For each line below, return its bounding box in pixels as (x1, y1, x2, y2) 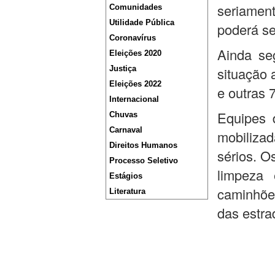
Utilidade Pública (109, 18, 174, 27)
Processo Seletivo (109, 156, 178, 165)
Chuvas (109, 110, 137, 119)
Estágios (109, 171, 142, 180)
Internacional (109, 95, 159, 104)
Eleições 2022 (109, 79, 161, 88)
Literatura (109, 187, 145, 196)
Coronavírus (109, 33, 156, 42)
